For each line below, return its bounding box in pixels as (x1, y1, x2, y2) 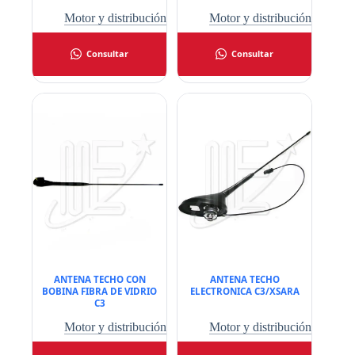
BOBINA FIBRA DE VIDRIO (42, 284, 158, 297)
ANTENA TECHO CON (53, 273, 146, 285)
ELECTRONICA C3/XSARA (189, 284, 300, 297)
